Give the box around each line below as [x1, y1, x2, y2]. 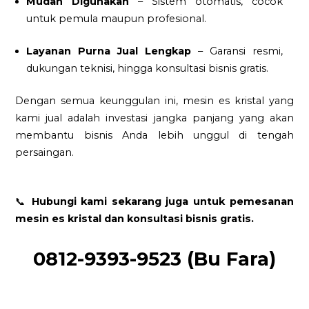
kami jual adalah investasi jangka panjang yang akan [15, 111, 294, 124]
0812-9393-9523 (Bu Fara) [33, 247, 276, 270]
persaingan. [15, 146, 74, 159]
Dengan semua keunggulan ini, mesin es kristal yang [15, 94, 294, 107]
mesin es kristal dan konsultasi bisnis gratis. [15, 212, 255, 226]
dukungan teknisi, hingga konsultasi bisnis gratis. [26, 61, 269, 74]
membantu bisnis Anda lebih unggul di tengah [15, 128, 294, 141]
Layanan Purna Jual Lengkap [26, 44, 191, 57]
